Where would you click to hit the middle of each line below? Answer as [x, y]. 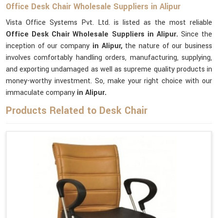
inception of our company [49, 46]
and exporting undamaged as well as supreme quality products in [109, 69]
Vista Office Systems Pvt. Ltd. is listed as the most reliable [109, 23]
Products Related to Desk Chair [77, 111]
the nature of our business [169, 46]
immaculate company [41, 93]
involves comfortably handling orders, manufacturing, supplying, [109, 58]
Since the [196, 34]
